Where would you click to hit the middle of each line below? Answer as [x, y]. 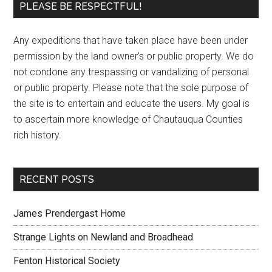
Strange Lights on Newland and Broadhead [104, 237]
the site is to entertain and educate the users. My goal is [132, 104]
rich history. [38, 135]
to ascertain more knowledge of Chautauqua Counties [128, 119]
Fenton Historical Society [67, 261]
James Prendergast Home [70, 213]
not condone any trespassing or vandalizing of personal [131, 72]
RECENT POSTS [57, 179]
